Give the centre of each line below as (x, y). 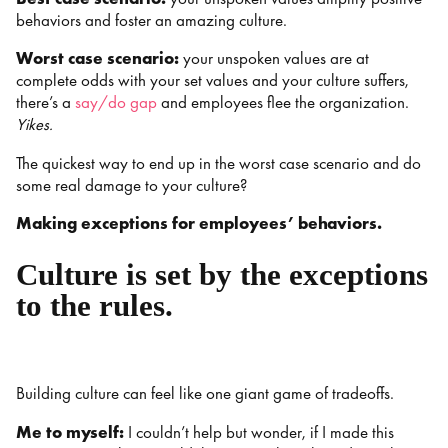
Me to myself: (70, 432)
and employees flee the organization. (283, 103)
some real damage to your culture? (133, 185)
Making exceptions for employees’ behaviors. (201, 224)
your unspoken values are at (276, 59)
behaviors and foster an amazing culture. (153, 20)
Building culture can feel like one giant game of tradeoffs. (207, 394)
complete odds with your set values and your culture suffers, (212, 81)
